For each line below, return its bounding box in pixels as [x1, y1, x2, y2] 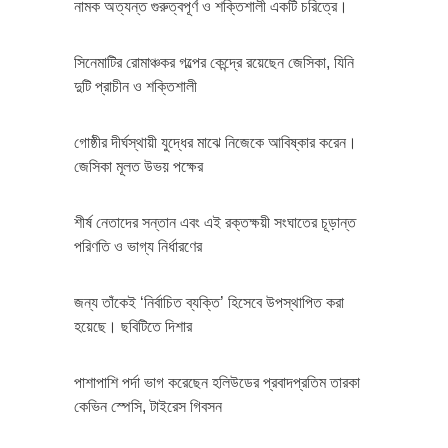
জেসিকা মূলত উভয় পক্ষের [74, 157, 203, 175]
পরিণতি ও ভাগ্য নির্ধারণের [74, 237, 202, 255]
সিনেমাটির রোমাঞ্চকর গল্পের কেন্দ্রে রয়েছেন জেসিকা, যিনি [74, 53, 354, 71]
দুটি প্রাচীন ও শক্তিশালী [74, 77, 197, 95]
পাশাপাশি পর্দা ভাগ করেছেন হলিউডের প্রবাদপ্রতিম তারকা [74, 373, 360, 391]
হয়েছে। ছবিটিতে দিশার [74, 317, 192, 335]
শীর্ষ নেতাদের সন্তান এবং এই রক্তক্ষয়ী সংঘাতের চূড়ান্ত [74, 213, 356, 231]
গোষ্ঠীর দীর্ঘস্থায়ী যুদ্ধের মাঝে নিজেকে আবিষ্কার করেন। [74, 133, 357, 151]
